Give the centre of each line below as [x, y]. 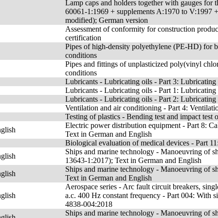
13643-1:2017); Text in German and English [133, 160]
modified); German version [107, 20]
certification [83, 38]
